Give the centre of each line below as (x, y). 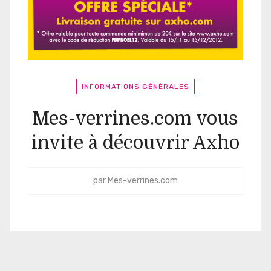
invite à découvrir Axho (135, 143)
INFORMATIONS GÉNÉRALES (135, 87)
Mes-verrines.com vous (135, 119)
